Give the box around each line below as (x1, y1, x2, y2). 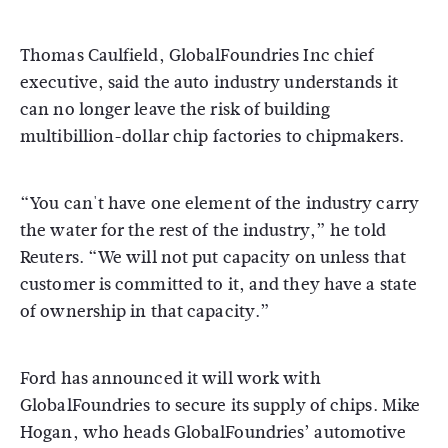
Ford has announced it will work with (20, 366, 321, 391)
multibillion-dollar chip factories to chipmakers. (20, 124, 404, 149)
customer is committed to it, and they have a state (20, 272, 418, 297)
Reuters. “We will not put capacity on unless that (20, 245, 406, 270)
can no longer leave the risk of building (20, 97, 331, 122)
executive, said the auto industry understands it (20, 70, 398, 95)
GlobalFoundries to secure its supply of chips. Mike (20, 393, 421, 418)
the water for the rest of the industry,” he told (20, 218, 386, 243)
